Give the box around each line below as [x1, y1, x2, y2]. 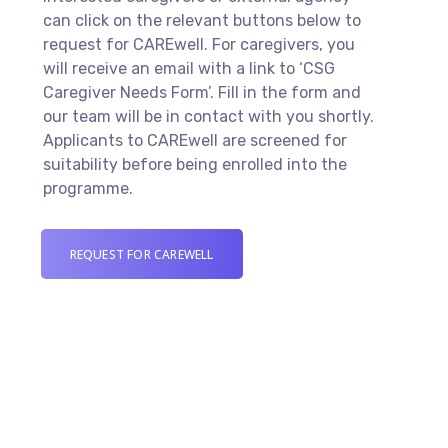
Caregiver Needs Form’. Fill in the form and [42, 83, 361, 103]
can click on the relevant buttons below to [42, 11, 361, 31]
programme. [42, 179, 133, 199]
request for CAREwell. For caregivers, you [42, 35, 355, 55]
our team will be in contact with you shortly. [42, 107, 374, 127]
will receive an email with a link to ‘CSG [42, 59, 335, 79]
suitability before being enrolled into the [42, 155, 347, 175]
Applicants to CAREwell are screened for [42, 131, 347, 151]
